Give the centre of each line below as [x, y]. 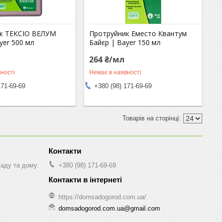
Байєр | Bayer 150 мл [125, 42]
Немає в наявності [115, 72]
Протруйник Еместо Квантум [138, 33]
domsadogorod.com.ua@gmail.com [109, 208]
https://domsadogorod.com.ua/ [102, 197]
